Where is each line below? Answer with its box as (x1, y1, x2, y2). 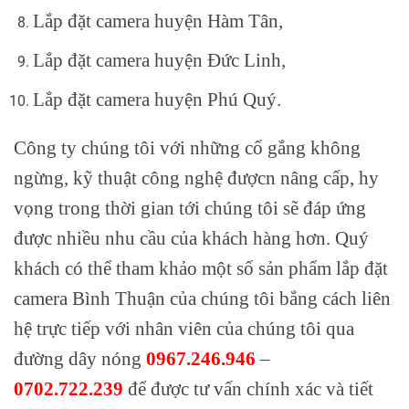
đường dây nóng (14, 348, 146, 370)
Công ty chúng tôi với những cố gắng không (14, 137, 361, 159)
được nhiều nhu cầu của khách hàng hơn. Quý (14, 227, 369, 249)
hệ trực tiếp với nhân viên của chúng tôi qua (14, 318, 354, 340)
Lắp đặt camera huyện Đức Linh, (32, 48, 286, 70)
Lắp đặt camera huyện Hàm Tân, (32, 10, 283, 32)
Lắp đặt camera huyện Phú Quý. (32, 88, 281, 110)
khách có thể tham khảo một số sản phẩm (14, 257, 331, 279)
